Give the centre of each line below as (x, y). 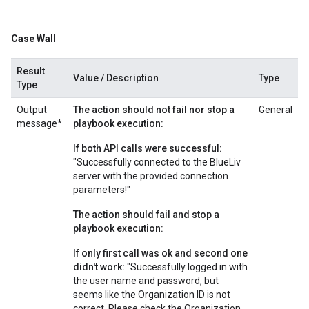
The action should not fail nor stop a (154, 110)
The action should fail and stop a (146, 215)
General (276, 110)
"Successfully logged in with (186, 267)
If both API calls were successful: (148, 148)
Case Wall (33, 39)
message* (39, 123)
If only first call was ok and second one (160, 253)
